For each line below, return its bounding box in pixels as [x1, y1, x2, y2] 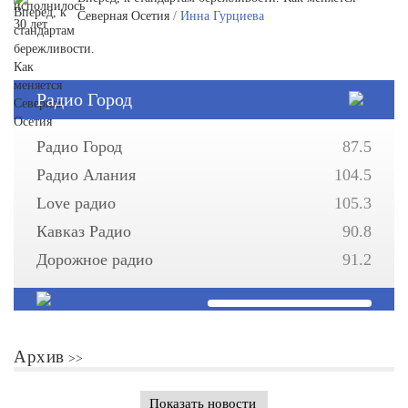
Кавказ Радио [36, 222, 131, 240]
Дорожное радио [36, 250, 153, 269]
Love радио [36, 194, 116, 212]
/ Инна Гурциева [173, 9, 264, 23]
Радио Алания [36, 166, 136, 184]
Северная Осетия [77, 9, 173, 23]
